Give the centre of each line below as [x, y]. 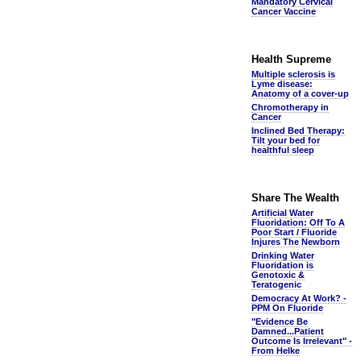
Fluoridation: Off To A [298, 222]
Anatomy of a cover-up [300, 93]
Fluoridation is [282, 265]
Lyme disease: [282, 84]
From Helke [276, 351]
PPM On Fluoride [287, 308]
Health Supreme [291, 59]
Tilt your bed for [286, 140]
